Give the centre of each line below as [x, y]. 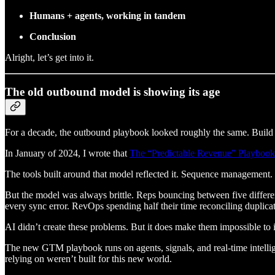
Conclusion [53, 36]
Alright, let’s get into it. [49, 57]
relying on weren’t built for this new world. [88, 258]
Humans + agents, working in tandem [107, 15]
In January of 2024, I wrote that [67, 153]
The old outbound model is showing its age [112, 92]
